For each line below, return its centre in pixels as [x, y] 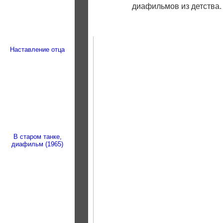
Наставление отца [37, 50]
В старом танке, [37, 137]
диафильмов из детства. [176, 6]
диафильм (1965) [37, 144]
